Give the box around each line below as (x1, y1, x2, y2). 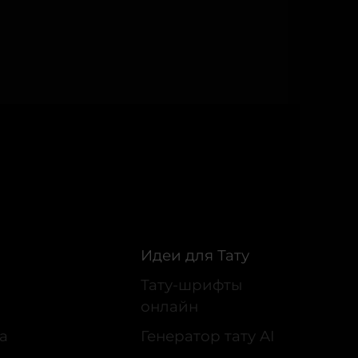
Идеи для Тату (141, 246, 249, 265)
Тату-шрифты (141, 276, 242, 295)
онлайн (141, 297, 198, 316)
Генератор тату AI (141, 327, 275, 346)
